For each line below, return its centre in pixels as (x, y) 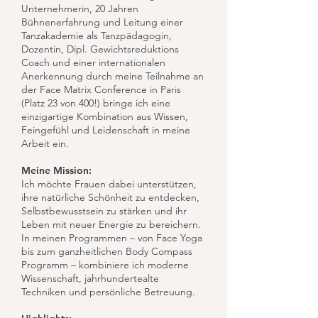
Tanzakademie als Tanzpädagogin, (97, 35)
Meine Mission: (56, 170)
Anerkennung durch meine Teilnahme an (113, 76)
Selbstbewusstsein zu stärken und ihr (104, 211)
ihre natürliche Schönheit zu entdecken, (110, 197)
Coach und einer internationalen (93, 62)
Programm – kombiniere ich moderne (105, 265)
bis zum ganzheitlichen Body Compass (107, 251)
